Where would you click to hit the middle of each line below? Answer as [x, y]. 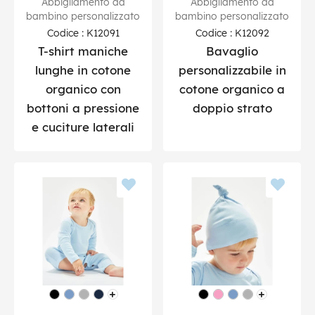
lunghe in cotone [83, 70]
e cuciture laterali [83, 127]
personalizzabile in [232, 70]
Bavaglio [232, 51]
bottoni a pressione [83, 108]
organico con [83, 89]
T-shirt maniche [83, 51]
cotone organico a [232, 89]
